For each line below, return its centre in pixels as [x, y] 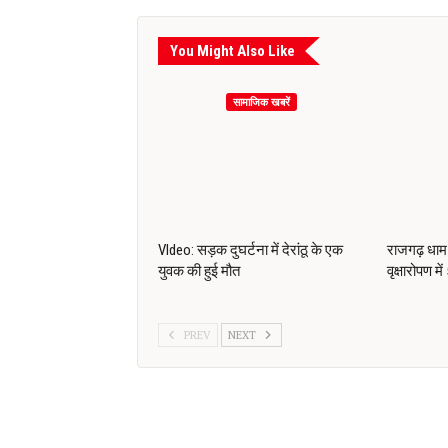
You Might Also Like [232, 50]
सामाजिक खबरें [262, 102]
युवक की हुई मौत [199, 271]
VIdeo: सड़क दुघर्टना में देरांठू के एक [250, 250]
